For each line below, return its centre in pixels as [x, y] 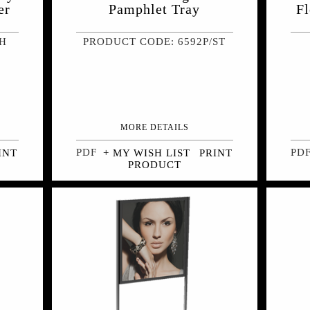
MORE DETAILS [154, 128]
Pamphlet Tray [155, 9]
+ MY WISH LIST [146, 153]
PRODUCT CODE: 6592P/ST [155, 42]
